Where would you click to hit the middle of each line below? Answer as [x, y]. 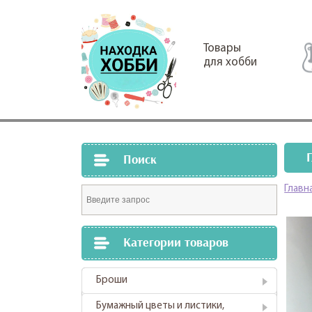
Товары [222, 48]
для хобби [230, 62]
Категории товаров [176, 243]
